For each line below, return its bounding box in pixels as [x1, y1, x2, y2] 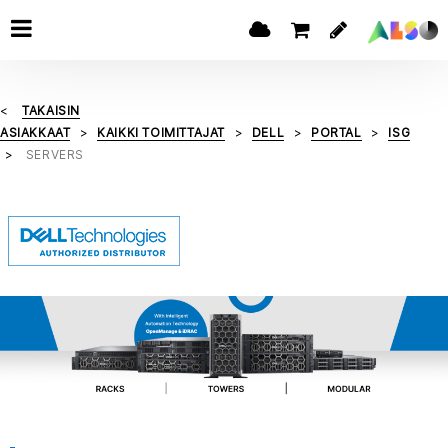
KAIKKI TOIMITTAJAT [97, 125, 226, 140]
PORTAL [311, 125, 362, 140]
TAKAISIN [22, 103, 81, 118]
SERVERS [25, 147, 85, 162]
